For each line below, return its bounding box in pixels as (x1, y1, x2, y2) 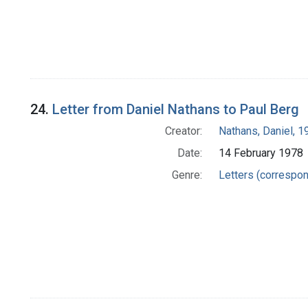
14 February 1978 (218, 146, 303, 160)
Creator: (164, 124, 202, 138)
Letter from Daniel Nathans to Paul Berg (52, 101, 299, 118)
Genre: (171, 168, 202, 182)
